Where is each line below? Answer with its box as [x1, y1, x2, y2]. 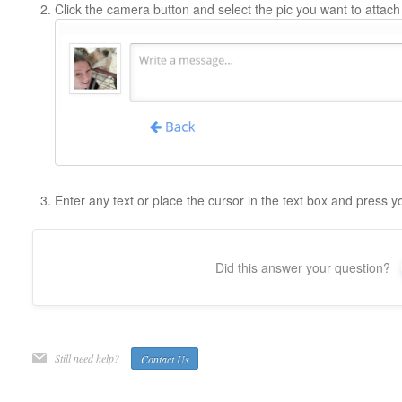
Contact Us [140, 351, 189, 366]
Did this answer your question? [215, 258, 391, 277]
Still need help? [54, 351, 122, 366]
